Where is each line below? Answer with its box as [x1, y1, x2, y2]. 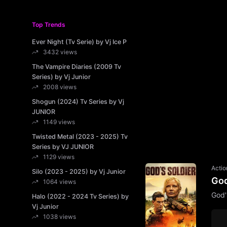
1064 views [43, 178, 76, 185]
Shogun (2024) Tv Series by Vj [32, 98, 124, 105]
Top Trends [32, 21, 65, 28]
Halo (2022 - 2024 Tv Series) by [32, 193, 129, 200]
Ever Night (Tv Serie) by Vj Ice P [32, 38, 127, 46]
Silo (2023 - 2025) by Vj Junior [32, 168, 126, 175]
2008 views [43, 83, 77, 91]
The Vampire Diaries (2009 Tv [32, 63, 121, 70]
